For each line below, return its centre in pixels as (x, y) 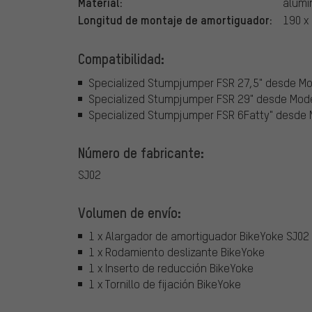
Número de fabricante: (141, 152)
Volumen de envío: (130, 212)
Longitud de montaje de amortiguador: (175, 20)
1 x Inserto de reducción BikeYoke (171, 268)
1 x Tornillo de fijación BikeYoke (165, 284)
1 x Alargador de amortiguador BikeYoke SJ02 (199, 236)
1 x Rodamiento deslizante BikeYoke (177, 252)
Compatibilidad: (121, 59)
